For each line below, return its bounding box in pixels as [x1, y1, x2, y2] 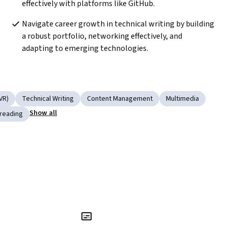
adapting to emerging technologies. [21, 43, 148, 54]
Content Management [87, 94, 153, 104]
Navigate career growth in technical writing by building [21, 18, 214, 30]
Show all [30, 108, 58, 119]
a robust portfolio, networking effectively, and [21, 31, 182, 42]
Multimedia [166, 94, 199, 104]
